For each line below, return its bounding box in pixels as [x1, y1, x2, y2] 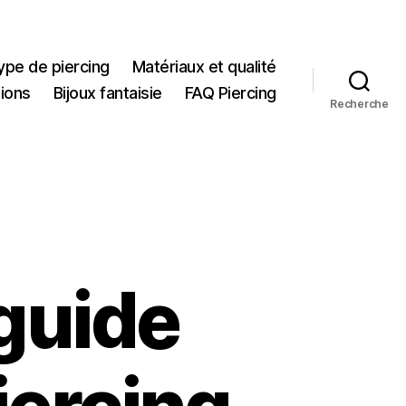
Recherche [330, 97, 389, 111]
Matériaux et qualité [131, 57, 276, 77]
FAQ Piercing [184, 83, 276, 103]
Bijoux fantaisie [53, 83, 162, 103]
